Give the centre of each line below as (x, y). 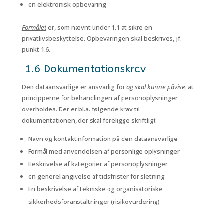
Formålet (34, 27)
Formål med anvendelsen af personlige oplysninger (104, 151)
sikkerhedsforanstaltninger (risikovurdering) (94, 201)
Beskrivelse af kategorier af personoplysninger (98, 164)
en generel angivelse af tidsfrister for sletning (96, 176)
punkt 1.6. (36, 49)
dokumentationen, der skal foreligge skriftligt (89, 120)
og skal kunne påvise (155, 87)
